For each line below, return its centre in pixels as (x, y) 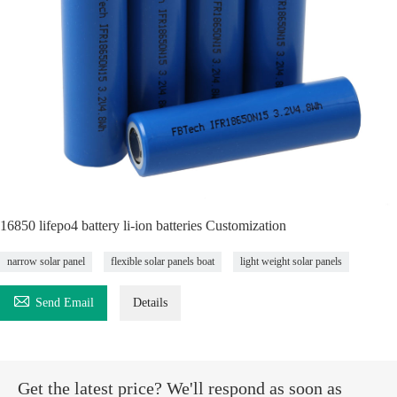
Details (150, 303)
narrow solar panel (46, 261)
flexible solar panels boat (163, 261)
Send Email (65, 303)
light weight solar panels (291, 261)
